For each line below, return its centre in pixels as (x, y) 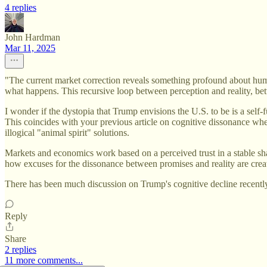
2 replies (21, 250)
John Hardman (32, 38)
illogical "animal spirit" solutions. (67, 133)
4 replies (21, 8)
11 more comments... (44, 260)
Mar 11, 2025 (30, 48)
